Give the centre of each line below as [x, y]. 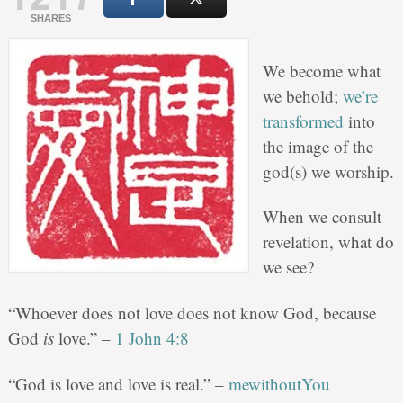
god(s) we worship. [328, 171]
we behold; [302, 95]
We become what [321, 70]
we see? [288, 267]
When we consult [322, 217]
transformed [303, 121]
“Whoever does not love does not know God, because [192, 313]
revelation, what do [328, 242]
